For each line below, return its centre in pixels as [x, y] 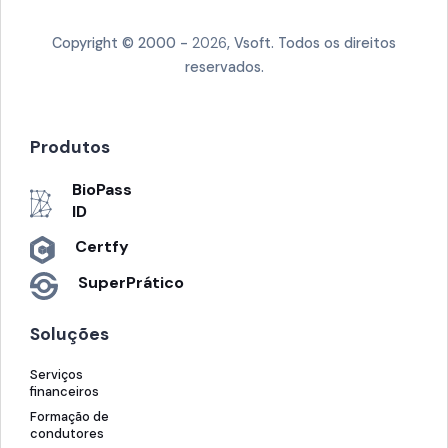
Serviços [56, 374]
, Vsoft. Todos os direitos [311, 42]
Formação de [69, 416]
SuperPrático [131, 282]
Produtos [70, 146]
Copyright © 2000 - [122, 42]
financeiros [64, 391]
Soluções [69, 333]
